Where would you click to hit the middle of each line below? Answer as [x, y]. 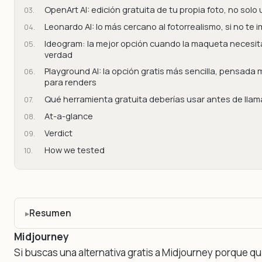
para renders [70, 82]
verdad [58, 54]
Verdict [58, 132]
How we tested [74, 149]
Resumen [50, 213]
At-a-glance [68, 116]
